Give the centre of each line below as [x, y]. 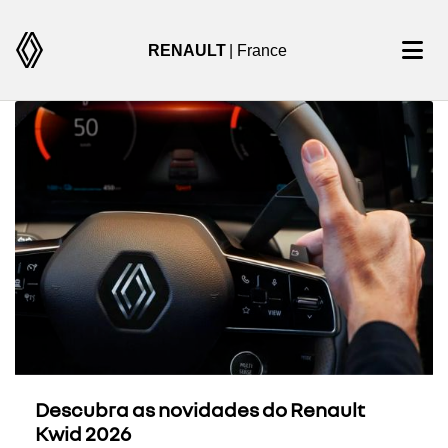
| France [258, 50]
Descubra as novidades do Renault [200, 409]
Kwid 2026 [83, 433]
